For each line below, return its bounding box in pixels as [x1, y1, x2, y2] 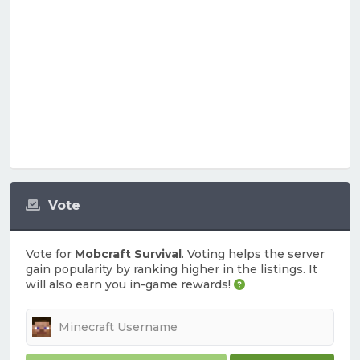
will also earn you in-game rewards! [26, 277, 234, 292]
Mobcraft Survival [75, 247, 182, 261]
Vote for [26, 247, 75, 261]
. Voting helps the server [182, 247, 325, 261]
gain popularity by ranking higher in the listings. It [26, 262, 317, 276]
